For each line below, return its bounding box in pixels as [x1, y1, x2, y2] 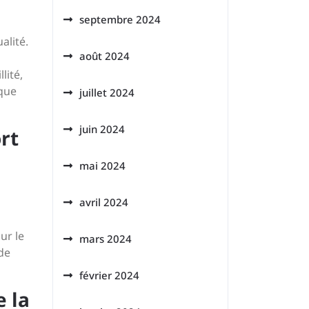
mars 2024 [79, 232, 132, 246]
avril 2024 [79, 195, 128, 209]
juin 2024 [79, 122, 125, 136]
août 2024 [79, 49, 130, 63]
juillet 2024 [79, 86, 134, 99]
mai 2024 [79, 159, 126, 172]
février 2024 [79, 268, 139, 282]
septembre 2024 [79, 12, 161, 26]
